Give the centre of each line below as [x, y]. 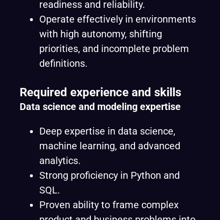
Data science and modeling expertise [100, 107]
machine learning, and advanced [110, 146]
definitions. [63, 63]
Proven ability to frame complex [109, 205]
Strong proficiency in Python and [110, 175]
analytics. [60, 161]
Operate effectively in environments [118, 19]
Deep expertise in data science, [107, 131]
